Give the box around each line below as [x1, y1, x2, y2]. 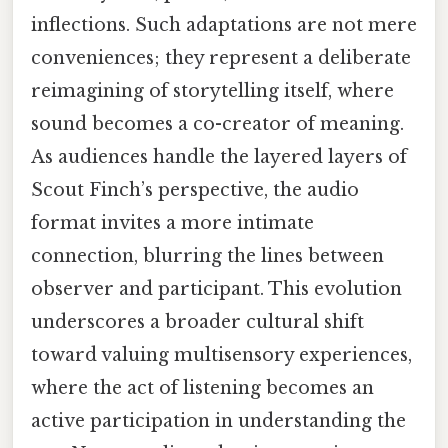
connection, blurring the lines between [31, 245, 384, 268]
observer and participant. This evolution [31, 278, 402, 301]
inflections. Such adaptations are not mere [31, 14, 417, 37]
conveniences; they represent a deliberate [31, 47, 411, 70]
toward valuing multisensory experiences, [31, 344, 412, 367]
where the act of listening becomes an [31, 377, 374, 400]
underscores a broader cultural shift [31, 311, 364, 334]
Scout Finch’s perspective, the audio [31, 179, 359, 202]
